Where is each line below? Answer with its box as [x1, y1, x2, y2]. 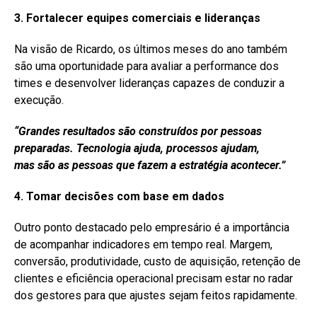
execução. [14, 93, 64, 107]
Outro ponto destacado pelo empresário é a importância [14, 220, 289, 234]
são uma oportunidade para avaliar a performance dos [14, 59, 279, 73]
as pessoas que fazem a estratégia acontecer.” [55, 158, 285, 172]
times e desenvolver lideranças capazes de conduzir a [14, 76, 284, 90]
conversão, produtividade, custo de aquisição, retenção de [14, 254, 301, 268]
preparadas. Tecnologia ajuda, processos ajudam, [14, 141, 260, 155]
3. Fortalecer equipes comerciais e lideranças [14, 11, 260, 25]
